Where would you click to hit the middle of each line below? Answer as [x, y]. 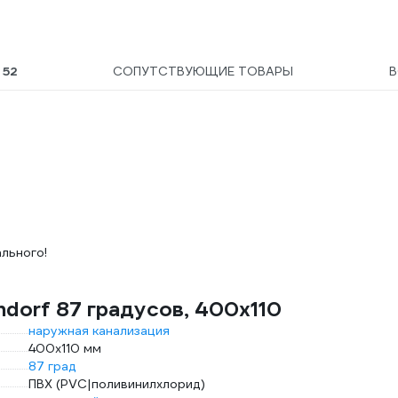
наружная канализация [99, 330]
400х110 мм [65, 348]
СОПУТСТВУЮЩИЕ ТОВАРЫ [203, 71]
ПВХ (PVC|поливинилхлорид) [117, 384]
